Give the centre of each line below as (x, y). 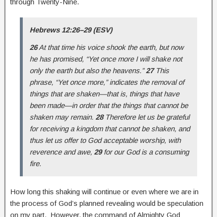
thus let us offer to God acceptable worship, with (105, 140)
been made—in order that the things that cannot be (109, 105)
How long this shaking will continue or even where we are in (104, 191)
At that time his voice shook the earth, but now (110, 47)
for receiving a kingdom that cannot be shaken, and (110, 128)
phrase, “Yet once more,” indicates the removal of (107, 82)
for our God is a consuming (145, 152)
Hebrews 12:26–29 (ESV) (71, 30)
